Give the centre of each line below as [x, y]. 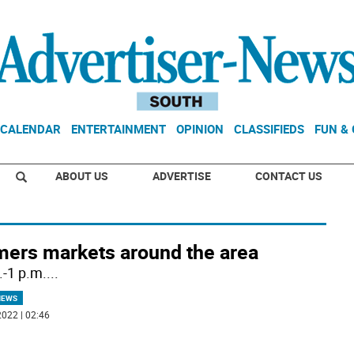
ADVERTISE [182, 176]
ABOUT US [82, 176]
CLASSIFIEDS [269, 129]
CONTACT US [289, 176]
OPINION [200, 129]
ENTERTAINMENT [119, 129]
